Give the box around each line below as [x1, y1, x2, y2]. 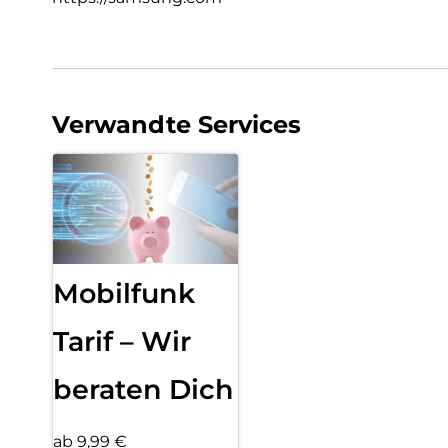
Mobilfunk [53, 276, 195, 310]
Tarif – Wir [53, 324, 191, 358]
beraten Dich [53, 372, 234, 406]
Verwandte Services [52, 109, 301, 139]
